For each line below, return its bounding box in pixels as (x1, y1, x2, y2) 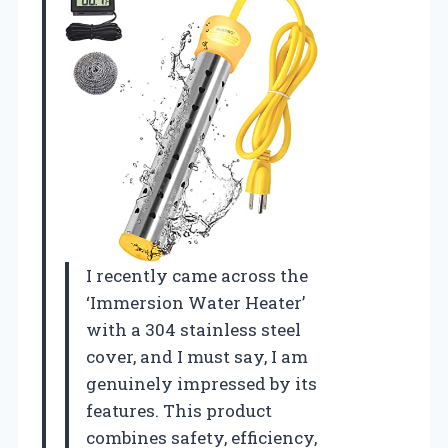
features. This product (86, 399, 272, 423)
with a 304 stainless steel (86, 318, 301, 342)
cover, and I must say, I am (86, 345, 308, 369)
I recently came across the (86, 264, 308, 288)
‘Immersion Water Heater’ (86, 291, 305, 315)
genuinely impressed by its (86, 372, 317, 396)
